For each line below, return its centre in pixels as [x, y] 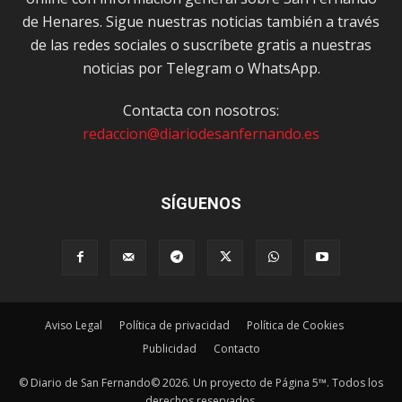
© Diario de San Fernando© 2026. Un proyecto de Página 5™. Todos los [201, 382]
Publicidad [169, 348]
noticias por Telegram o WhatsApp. [201, 68]
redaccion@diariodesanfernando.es [201, 133]
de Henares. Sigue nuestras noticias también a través [201, 21]
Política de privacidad [174, 325]
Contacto [236, 348]
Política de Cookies [295, 325]
